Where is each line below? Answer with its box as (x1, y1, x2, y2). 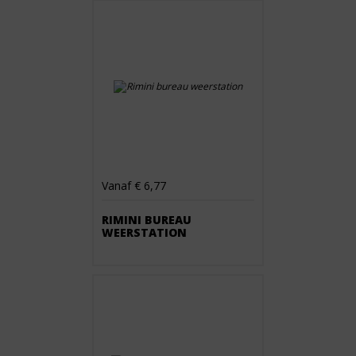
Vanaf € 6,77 (102, 178, 166, 193)
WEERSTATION (102, 225, 187, 240)
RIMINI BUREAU (102, 212, 192, 227)
